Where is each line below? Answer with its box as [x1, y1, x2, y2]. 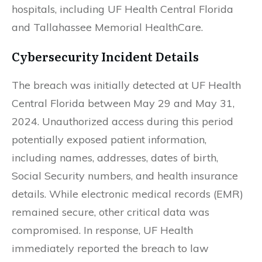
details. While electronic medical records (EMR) [12, 187, 243, 201]
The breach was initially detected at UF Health [12, 78, 241, 92]
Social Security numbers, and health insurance [12, 169, 238, 182]
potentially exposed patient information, [12, 133, 206, 146]
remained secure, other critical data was [12, 205, 209, 219]
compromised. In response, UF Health [12, 223, 193, 237]
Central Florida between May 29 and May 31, [12, 96, 235, 110]
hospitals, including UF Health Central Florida [12, 2, 233, 16]
